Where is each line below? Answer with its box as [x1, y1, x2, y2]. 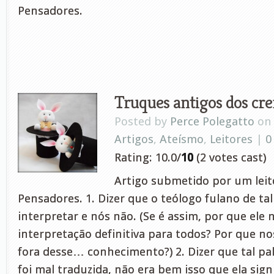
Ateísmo [160, 132, 204, 146]
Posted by [114, 114, 170, 128]
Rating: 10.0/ [114, 150, 181, 165]
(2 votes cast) [193, 150, 266, 165]
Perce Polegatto [170, 114, 254, 128]
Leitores [210, 132, 253, 146]
